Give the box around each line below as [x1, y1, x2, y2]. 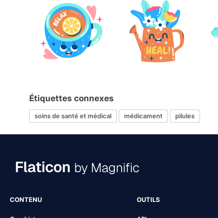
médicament [124, 112, 163, 120]
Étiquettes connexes [29, 93, 114, 103]
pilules [175, 112, 195, 120]
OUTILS [136, 195, 160, 203]
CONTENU [10, 195, 42, 203]
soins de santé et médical [35, 112, 111, 120]
